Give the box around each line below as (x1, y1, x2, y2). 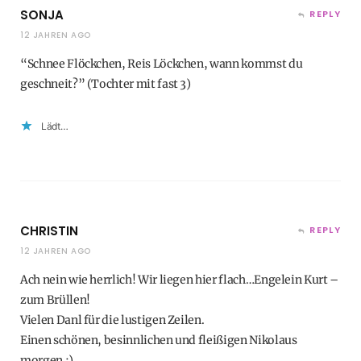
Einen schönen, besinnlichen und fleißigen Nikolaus (20, 333, 297, 348)
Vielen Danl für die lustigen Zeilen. (20, 313, 205, 328)
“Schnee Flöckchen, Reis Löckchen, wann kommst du (20, 56, 303, 72)
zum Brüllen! (20, 293, 90, 308)
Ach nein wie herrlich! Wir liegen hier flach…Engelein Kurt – (20, 272, 338, 288)
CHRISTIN (20, 222, 78, 240)
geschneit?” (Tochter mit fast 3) (20, 77, 191, 92)
